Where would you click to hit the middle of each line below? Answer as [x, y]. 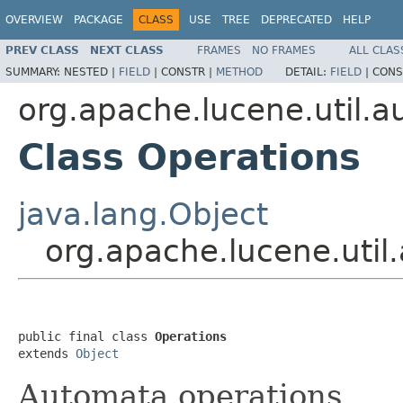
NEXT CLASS [127, 50]
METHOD [239, 72]
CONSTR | [188, 72]
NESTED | [91, 72]
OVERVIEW [34, 20]
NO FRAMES [284, 50]
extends [47, 353]
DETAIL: [308, 72]
